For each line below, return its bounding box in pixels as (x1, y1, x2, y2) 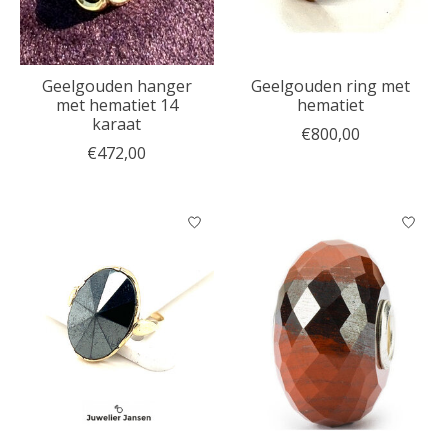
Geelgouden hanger (41, 74, 192, 97)
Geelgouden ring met (251, 74, 411, 97)
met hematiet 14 (55, 93, 178, 116)
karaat (92, 112, 142, 135)
